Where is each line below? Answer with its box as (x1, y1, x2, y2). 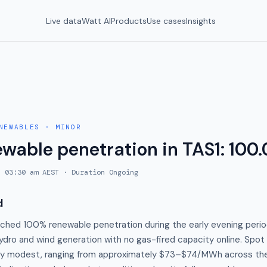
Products (111, 15, 147, 26)
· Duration (59, 167, 109, 177)
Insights (186, 15, 216, 26)
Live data (46, 15, 82, 26)
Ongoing (109, 167, 138, 177)
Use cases (147, 15, 186, 26)
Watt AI (82, 15, 111, 26)
